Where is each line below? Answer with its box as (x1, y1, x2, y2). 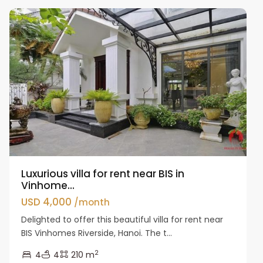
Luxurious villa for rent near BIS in (21, 166, 185, 181)
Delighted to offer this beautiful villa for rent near (21, 213, 224, 225)
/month (74, 195, 110, 208)
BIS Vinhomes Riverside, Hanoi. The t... (21, 227, 173, 239)
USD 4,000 (21, 194, 75, 209)
